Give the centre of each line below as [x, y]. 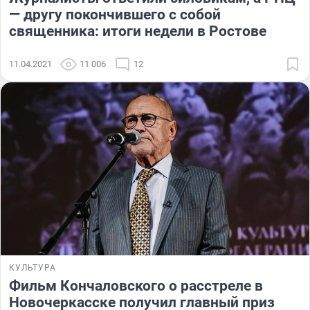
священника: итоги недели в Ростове [138, 31]
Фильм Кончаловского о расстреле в [136, 286]
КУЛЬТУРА [33, 268]
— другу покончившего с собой [115, 14]
